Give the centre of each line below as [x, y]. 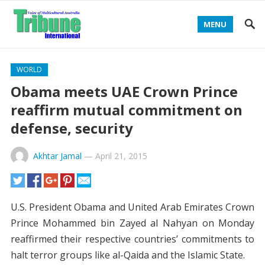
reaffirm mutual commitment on [126, 110]
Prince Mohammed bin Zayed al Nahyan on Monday [132, 223]
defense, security [72, 128]
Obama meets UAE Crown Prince [124, 91]
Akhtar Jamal [57, 156]
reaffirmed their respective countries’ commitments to [132, 239]
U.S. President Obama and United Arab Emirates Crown [132, 207]
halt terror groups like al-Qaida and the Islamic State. [127, 255]
